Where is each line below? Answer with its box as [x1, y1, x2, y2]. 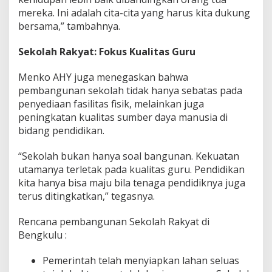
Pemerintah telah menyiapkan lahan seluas [42, 254, 239, 268]
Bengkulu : [18, 228, 67, 242]
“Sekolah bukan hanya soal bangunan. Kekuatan [18, 149, 239, 163]
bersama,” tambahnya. [18, 19, 120, 33]
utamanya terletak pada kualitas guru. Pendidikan [18, 163, 245, 177]
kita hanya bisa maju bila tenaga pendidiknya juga [18, 176, 245, 190]
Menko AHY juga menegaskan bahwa [18, 70, 188, 84]
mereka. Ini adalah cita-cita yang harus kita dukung [18, 6, 250, 20]
